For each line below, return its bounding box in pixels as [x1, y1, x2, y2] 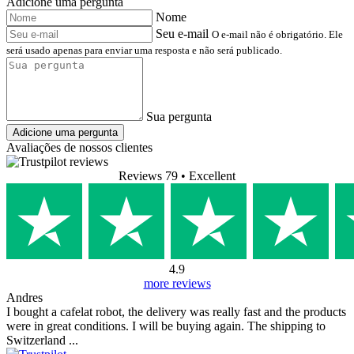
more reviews [143, 276, 211, 290]
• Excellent [181, 168, 235, 183]
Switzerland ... [6, 333, 78, 347]
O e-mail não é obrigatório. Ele [212, 28, 343, 40]
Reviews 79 [119, 168, 178, 183]
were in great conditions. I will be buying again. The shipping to [6, 318, 326, 333]
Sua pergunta [146, 109, 212, 123]
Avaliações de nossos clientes [6, 140, 153, 154]
